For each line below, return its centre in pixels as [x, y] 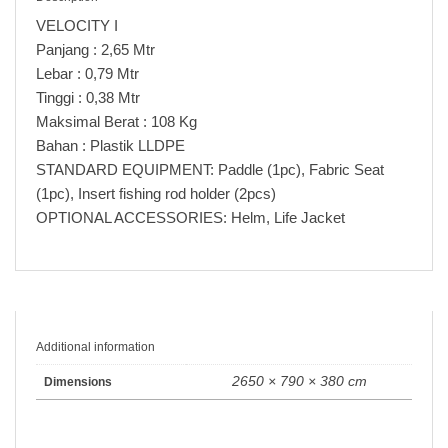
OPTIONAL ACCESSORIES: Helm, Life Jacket [190, 217]
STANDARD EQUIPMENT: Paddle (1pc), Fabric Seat [210, 169]
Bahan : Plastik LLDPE [110, 145]
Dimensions [78, 382]
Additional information [95, 347]
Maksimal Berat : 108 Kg [116, 121]
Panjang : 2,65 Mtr [95, 49]
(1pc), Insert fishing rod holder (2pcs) [156, 193]
